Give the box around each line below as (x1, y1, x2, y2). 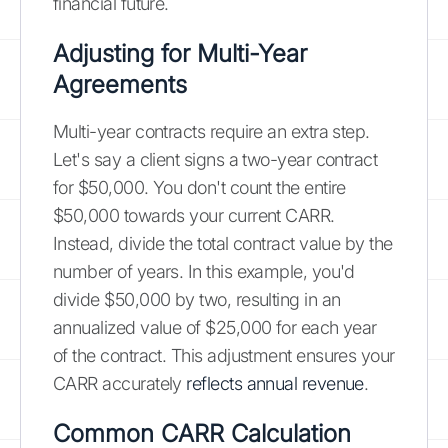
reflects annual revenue (186, 372, 364, 394)
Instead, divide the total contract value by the (53, 232, 393, 254)
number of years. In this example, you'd (53, 260, 355, 282)
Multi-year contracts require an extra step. (53, 120, 370, 142)
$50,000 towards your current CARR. (53, 204, 335, 226)
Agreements (53, 69, 187, 99)
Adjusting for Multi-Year (53, 38, 307, 68)
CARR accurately (53, 372, 187, 394)
